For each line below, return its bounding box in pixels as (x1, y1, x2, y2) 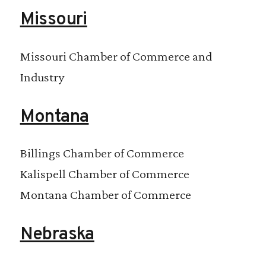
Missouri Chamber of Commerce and (20, 48, 212, 64)
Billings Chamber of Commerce (20, 145, 184, 161)
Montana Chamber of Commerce (20, 187, 191, 202)
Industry (20, 69, 64, 84)
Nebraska (20, 224, 94, 246)
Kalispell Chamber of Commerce (20, 166, 189, 182)
